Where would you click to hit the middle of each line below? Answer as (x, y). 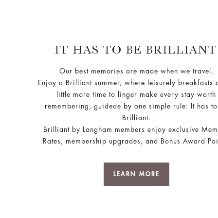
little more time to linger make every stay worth (136, 94)
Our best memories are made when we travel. (136, 71)
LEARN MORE (136, 174)
